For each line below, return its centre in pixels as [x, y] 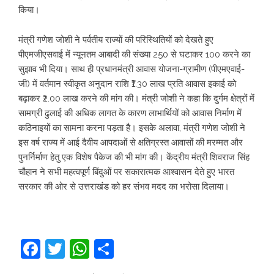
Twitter [96, 249]
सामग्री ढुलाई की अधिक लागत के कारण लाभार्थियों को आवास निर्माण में [130, 113]
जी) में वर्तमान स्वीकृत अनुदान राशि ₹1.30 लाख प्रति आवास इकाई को [127, 84]
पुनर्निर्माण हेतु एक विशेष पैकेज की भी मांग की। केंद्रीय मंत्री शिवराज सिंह [134, 157]
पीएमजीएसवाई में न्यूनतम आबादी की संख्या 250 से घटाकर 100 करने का [134, 54]
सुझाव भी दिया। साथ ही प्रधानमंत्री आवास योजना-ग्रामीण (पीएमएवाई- [131, 69]
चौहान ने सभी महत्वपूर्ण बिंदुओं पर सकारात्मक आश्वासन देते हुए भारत [126, 172]
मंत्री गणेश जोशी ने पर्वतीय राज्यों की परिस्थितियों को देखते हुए [116, 40]
